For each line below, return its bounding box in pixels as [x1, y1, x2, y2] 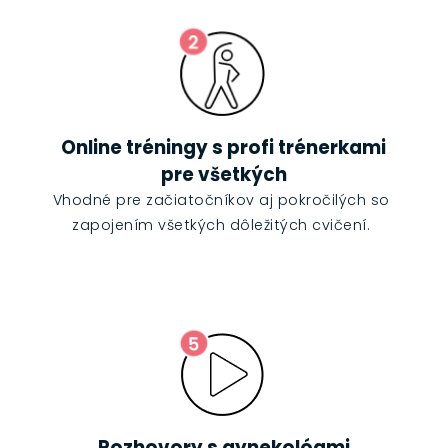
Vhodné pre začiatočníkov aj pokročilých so [52, 190, 390, 211]
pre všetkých [160, 162, 287, 188]
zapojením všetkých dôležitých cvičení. [72, 215, 371, 236]
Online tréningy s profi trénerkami [61, 135, 387, 161]
